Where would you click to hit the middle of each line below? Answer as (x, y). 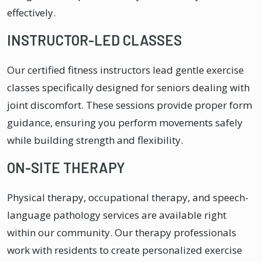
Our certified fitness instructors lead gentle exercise (125, 70)
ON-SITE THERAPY (66, 167)
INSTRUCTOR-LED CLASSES (94, 40)
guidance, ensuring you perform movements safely (125, 122)
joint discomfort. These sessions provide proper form (130, 105)
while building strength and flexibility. (95, 140)
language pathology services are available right (117, 215)
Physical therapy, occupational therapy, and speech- (128, 197)
